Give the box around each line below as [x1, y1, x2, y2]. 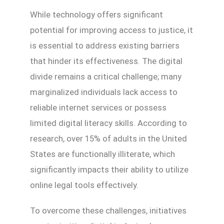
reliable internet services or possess [30, 102, 166, 112]
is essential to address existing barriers [30, 40, 179, 50]
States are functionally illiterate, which [30, 148, 175, 159]
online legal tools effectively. [30, 179, 138, 190]
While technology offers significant [30, 9, 163, 19]
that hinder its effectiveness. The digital [30, 55, 182, 66]
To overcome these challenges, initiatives [30, 205, 186, 215]
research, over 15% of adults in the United [30, 133, 187, 143]
